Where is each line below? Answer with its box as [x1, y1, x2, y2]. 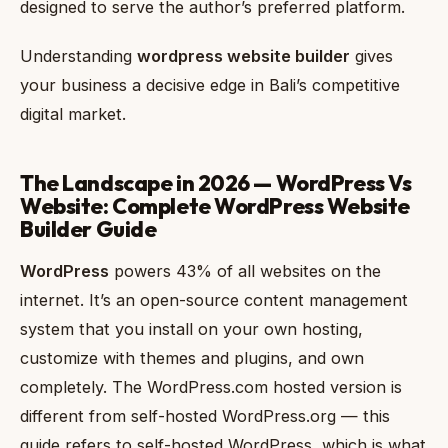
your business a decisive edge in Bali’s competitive [20, 74, 400, 95]
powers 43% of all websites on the [109, 261, 381, 282]
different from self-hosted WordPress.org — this [20, 406, 390, 427]
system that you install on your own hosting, [20, 319, 363, 340]
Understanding [20, 45, 137, 66]
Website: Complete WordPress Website [20, 191, 410, 220]
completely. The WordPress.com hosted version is [20, 377, 402, 398]
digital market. [20, 103, 126, 124]
